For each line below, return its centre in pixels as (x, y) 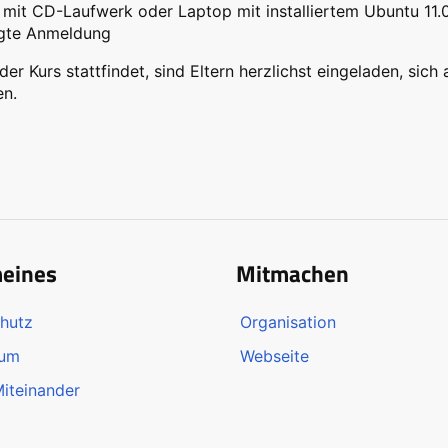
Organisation (288, 321)
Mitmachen (292, 273)
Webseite (274, 355)
